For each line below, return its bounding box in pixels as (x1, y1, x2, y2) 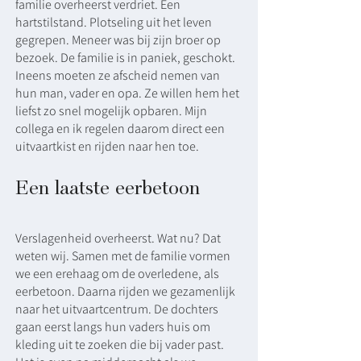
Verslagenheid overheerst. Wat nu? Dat (15, 230, 221, 247)
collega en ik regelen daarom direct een (15, 120, 225, 137)
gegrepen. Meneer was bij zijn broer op (15, 31, 221, 48)
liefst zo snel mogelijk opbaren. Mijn (15, 102, 207, 119)
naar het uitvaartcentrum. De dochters (15, 301, 218, 317)
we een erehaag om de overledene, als (15, 265, 219, 282)
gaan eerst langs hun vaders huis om (15, 318, 210, 335)
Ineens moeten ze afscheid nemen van (15, 67, 220, 84)
